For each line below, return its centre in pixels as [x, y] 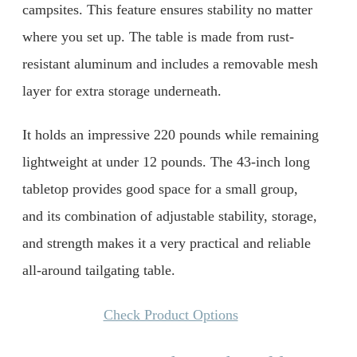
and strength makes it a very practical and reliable [167, 243]
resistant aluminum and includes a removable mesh [170, 63]
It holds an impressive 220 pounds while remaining [171, 135]
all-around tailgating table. [99, 271]
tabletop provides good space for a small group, [160, 189]
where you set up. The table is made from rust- [158, 36]
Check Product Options [171, 314]
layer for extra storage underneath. [122, 90]
